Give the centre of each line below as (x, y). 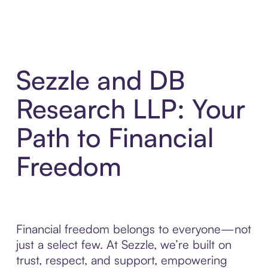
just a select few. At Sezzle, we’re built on (124, 245)
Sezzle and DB (100, 80)
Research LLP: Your (130, 109)
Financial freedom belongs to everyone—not (133, 229)
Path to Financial (115, 138)
